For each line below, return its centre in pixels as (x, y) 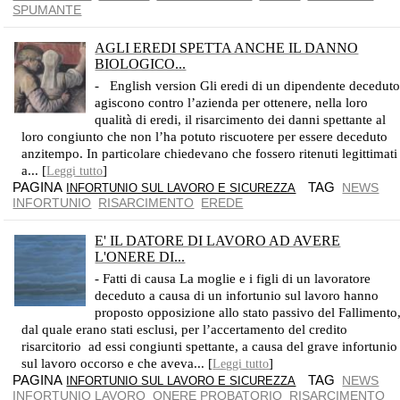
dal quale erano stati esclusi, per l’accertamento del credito (185, 329)
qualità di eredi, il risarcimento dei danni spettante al (241, 120)
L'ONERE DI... (140, 257)
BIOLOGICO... (141, 64)
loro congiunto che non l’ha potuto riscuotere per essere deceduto (205, 137)
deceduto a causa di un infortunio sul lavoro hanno (237, 296)
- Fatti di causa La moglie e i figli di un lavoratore (233, 279)
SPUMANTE (47, 10)
